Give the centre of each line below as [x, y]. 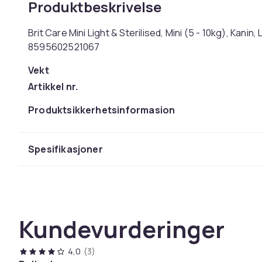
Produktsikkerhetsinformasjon [102, 110]
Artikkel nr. [53, 87]
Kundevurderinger [122, 229]
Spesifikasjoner [65, 149]
